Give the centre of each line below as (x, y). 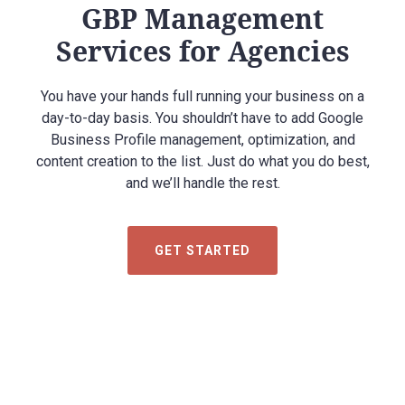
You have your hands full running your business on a (202, 96)
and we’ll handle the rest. (202, 183)
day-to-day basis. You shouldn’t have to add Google (202, 118)
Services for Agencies (202, 51)
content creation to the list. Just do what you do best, (202, 161)
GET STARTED (202, 250)
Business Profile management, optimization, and (202, 139)
